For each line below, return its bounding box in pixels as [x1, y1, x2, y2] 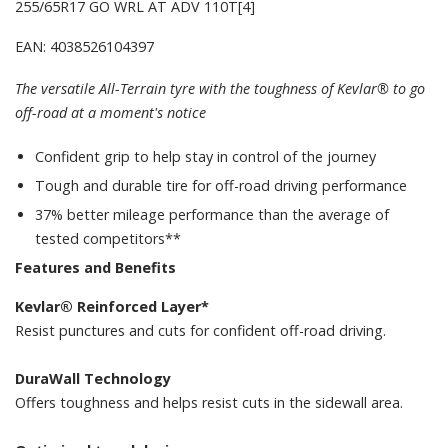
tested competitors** [35, 228, 181, 248]
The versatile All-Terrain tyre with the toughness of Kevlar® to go [15, 78, 425, 98]
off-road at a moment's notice [15, 102, 206, 122]
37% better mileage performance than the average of [35, 204, 389, 224]
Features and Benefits [15, 257, 176, 277]
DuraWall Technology [15, 368, 171, 388]
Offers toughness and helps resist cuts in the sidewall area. [15, 392, 403, 412]
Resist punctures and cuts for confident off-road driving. [15, 320, 386, 340]
